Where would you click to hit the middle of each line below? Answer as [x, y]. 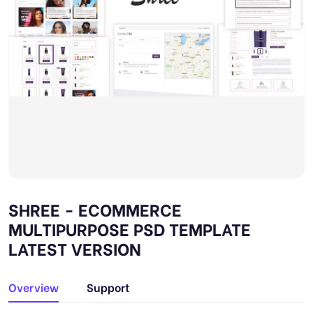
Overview [34, 287]
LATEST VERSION [75, 248]
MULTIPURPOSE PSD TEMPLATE [130, 228]
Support [108, 287]
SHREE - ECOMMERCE [95, 209]
